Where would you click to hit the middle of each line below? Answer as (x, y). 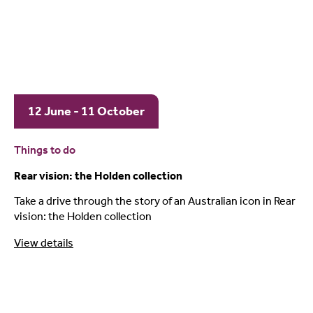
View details (44, 242)
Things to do (45, 150)
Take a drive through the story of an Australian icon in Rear (155, 201)
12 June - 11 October (86, 111)
